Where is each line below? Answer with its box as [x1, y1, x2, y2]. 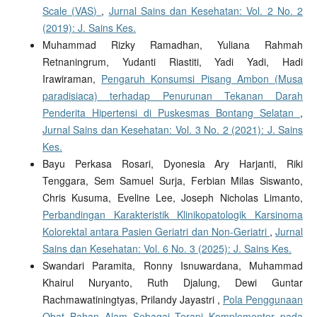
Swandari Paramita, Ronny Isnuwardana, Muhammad [42, 258, 304, 272]
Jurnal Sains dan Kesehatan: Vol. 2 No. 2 [108, 3, 304, 18]
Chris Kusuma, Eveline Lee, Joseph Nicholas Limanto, [42, 190, 304, 204]
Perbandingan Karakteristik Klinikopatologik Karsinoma [42, 207, 304, 221]
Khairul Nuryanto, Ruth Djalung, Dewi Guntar [42, 275, 304, 289]
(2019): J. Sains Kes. [42, 20, 136, 35]
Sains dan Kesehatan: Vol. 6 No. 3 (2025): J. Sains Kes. [42, 241, 292, 255]
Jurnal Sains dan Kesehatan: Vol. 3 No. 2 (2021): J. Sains [42, 122, 304, 137]
